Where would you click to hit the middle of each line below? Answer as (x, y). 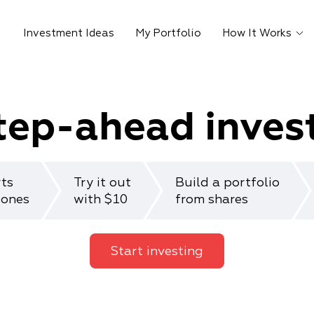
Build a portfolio (227, 182)
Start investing (157, 251)
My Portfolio (168, 33)
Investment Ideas (68, 33)
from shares (211, 199)
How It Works (257, 33)
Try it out (102, 182)
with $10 (100, 199)
